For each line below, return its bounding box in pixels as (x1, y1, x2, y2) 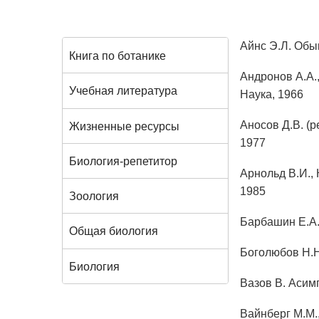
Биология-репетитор (69, 155, 177, 168)
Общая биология (69, 225, 158, 238)
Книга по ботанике (69, 50, 166, 63)
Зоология (69, 190, 119, 203)
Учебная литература (69, 85, 177, 98)
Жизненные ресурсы (69, 120, 179, 132)
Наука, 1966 (239, 88, 303, 100)
